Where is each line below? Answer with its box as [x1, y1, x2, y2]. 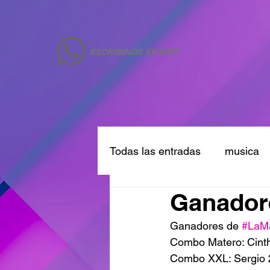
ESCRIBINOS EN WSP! [90, 47, 180, 57]
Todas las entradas [110, 144, 201, 157]
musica [225, 144, 259, 157]
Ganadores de [170, 219, 242, 232]
